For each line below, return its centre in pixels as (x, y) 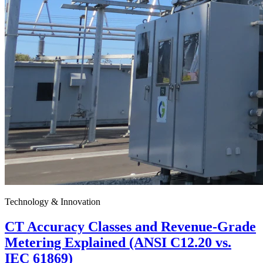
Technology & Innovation (53, 202)
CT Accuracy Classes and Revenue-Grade (130, 227)
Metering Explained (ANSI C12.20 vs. (118, 243)
